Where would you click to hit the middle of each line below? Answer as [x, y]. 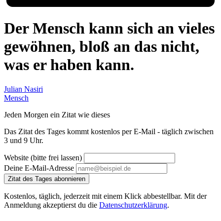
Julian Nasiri [23, 89]
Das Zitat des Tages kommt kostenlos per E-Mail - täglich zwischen [109, 131]
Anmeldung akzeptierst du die [52, 205]
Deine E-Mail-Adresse [39, 168]
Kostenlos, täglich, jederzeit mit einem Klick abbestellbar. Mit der [105, 196]
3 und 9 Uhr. [24, 140]
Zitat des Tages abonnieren [47, 179]
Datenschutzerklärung [133, 205]
